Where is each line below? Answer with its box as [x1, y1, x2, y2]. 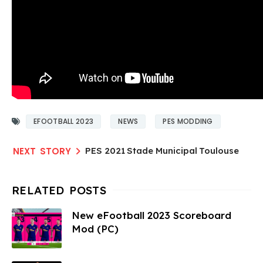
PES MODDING [163, 116, 213, 126]
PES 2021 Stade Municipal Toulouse [85, 144, 239, 156]
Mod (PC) [72, 222, 119, 235]
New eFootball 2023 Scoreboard [72, 208, 231, 221]
